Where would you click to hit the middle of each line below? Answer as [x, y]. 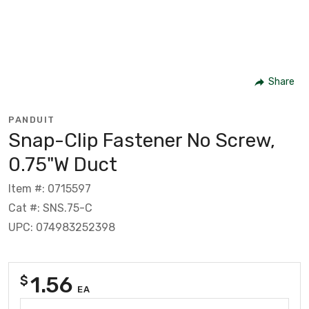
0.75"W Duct [63, 164]
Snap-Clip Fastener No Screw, [142, 140]
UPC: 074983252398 [62, 227]
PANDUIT [32, 119]
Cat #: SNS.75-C [50, 208]
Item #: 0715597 [50, 188]
